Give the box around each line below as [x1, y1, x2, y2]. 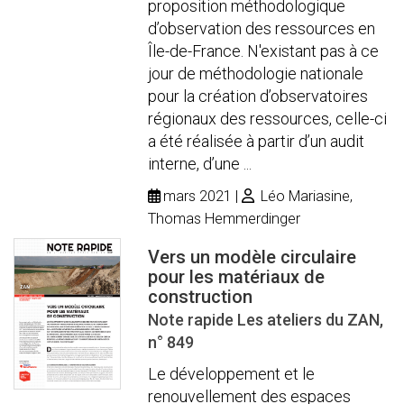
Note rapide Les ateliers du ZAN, [148, 309, 384, 329]
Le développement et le [148, 363, 316, 383]
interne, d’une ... [148, 153, 252, 173]
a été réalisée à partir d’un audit [148, 131, 365, 151]
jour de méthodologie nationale [148, 63, 364, 83]
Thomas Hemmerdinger [148, 209, 301, 227]
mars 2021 [163, 187, 233, 205]
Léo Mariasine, [257, 187, 353, 205]
